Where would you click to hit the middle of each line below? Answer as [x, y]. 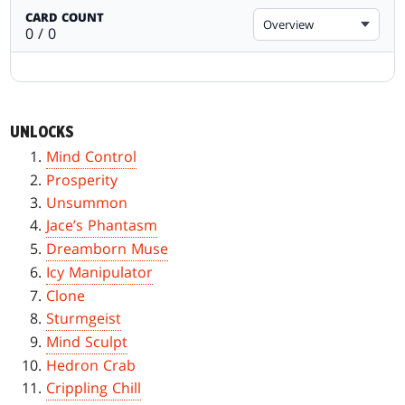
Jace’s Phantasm [102, 226]
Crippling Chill [94, 388]
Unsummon [87, 203]
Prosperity [82, 180]
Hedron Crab [91, 366]
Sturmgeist [84, 319]
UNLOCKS [42, 133]
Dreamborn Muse [108, 249]
